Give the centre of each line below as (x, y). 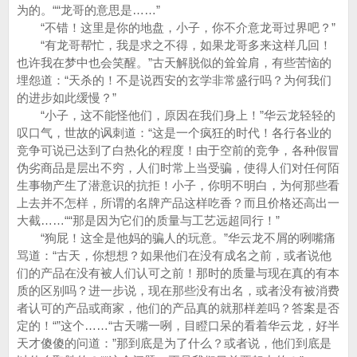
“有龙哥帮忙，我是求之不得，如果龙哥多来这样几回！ (174, 45)
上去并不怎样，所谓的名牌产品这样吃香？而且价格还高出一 (178, 203)
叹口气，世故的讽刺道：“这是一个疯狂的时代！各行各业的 (174, 133)
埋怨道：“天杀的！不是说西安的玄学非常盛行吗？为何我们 (174, 80)
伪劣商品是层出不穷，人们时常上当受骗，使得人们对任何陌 (178, 168)
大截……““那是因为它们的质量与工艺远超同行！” (148, 220)
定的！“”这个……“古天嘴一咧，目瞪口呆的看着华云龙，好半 (178, 326)
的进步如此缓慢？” (67, 98)
